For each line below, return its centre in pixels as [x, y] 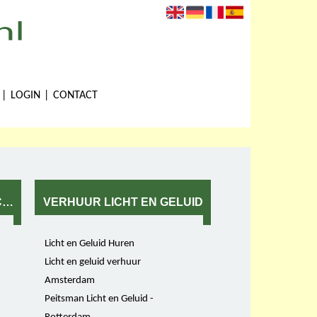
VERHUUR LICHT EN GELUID [123, 202]
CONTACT [76, 95]
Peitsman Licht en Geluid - [99, 299]
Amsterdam [70, 280]
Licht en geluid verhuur [93, 262]
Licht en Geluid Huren [90, 243]
